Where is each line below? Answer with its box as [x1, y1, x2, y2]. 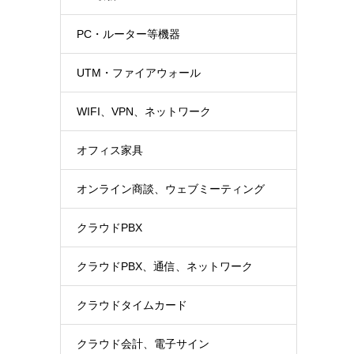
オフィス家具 [77, 144, 143, 156]
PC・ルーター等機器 [77, 28, 180, 40]
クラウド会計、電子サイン [77, 337, 209, 350]
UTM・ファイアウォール [77, 66, 201, 79]
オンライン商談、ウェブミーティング [77, 183, 265, 195]
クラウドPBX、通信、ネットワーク [77, 260, 253, 273]
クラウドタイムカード [77, 299, 187, 311]
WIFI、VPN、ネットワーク [77, 105, 211, 118]
